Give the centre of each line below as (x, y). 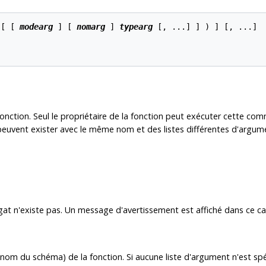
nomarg (91, 27)
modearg (36, 27)
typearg (136, 27)
